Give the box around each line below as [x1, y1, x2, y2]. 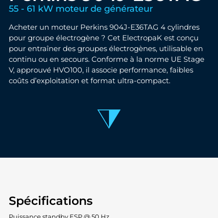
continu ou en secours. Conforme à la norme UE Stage [8, 55, 204, 64]
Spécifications [8, 194, 92, 208]
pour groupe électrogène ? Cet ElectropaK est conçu [8, 34, 199, 43]
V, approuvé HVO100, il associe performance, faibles [8, 66, 193, 75]
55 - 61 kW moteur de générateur [8, 3, 153, 14]
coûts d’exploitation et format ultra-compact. [8, 76, 170, 86]
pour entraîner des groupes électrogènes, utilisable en [8, 44, 203, 54]
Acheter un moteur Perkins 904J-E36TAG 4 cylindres [8, 23, 200, 32]
